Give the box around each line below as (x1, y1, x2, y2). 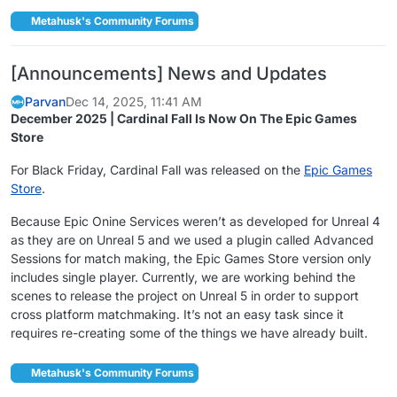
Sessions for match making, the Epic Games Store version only (11, 250, 371, 266)
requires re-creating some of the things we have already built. (11, 324, 368, 340)
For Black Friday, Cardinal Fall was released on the (11, 161, 304, 177)
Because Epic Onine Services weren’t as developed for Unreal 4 (11, 213, 380, 229)
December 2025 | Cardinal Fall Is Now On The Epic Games (11, 110, 357, 126)
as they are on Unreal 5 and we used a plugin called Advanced (11, 231, 374, 247)
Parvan (25, 93, 66, 109)
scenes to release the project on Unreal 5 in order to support (11, 287, 359, 303)
